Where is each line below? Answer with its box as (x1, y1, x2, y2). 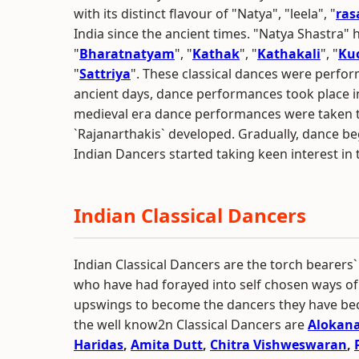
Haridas (74, 336, 123, 353)
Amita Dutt (131, 336, 203, 353)
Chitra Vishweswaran (210, 336, 347, 353)
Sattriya (79, 65, 131, 83)
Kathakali (257, 45, 321, 63)
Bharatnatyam (79, 45, 175, 63)
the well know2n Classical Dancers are (74, 316, 308, 333)
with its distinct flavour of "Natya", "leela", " (74, 5, 336, 22)
